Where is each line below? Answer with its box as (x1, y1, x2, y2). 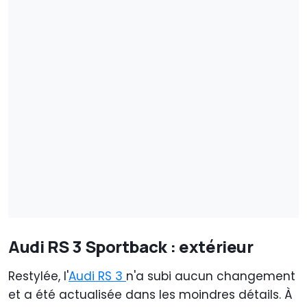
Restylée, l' (8, 268, 69, 284)
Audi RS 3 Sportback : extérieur (8, 235, 254, 258)
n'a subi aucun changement (126, 268, 295, 284)
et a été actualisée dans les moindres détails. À (8, 286, 293, 303)
